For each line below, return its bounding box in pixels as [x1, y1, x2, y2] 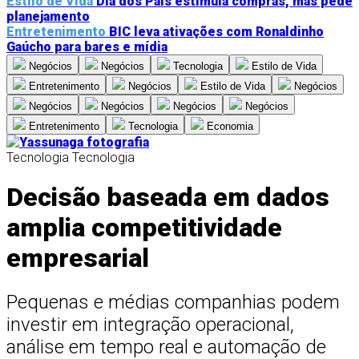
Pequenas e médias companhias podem [6, 290, 340, 313]
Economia [207, 120, 253, 132]
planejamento [6, 9, 90, 24]
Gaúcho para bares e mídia [6, 39, 167, 54]
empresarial [6, 243, 149, 274]
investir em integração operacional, [6, 313, 294, 336]
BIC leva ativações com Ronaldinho [109, 24, 324, 39]
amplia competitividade [6, 212, 282, 244]
